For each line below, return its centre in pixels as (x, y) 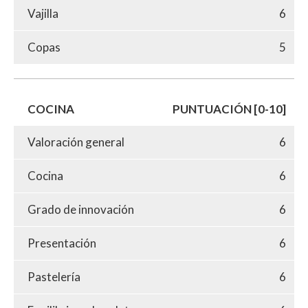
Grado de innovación (81, 209)
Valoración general (76, 142)
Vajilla (43, 13)
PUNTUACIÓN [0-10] (229, 109)
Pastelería (54, 276)
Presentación (62, 243)
